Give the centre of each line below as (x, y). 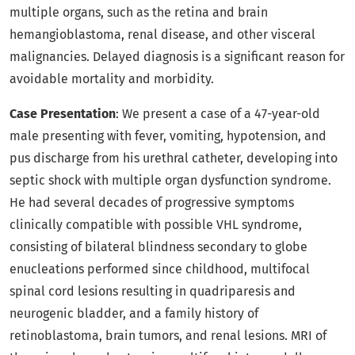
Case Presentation (63, 114)
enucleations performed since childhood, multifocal (160, 269)
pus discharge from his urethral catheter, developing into (174, 158)
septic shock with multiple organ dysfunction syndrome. (170, 180)
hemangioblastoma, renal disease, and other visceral (162, 34)
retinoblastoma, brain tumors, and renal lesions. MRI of (168, 336)
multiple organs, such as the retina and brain (139, 12)
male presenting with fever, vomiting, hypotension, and (168, 136)
